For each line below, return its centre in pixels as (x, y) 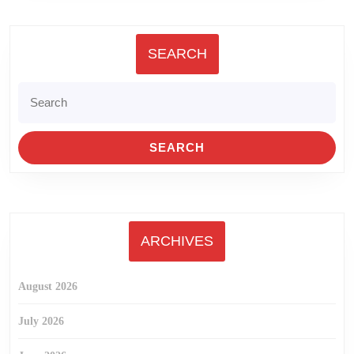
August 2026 (48, 286)
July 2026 (41, 321)
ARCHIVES (177, 241)
